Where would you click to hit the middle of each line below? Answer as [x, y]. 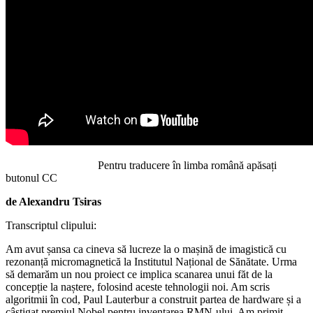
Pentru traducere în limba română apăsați [141, 166]
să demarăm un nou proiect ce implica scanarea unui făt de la [139, 275]
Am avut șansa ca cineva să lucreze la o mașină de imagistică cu [146, 249]
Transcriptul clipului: [51, 226]
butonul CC [31, 178]
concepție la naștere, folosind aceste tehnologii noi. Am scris [138, 287]
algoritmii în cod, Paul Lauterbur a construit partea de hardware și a [153, 300]
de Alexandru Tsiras [53, 202]
